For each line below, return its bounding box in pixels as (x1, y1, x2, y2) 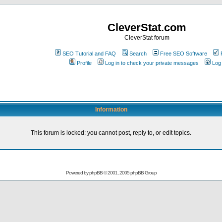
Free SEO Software (160, 51, 207, 56)
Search (129, 51, 147, 56)
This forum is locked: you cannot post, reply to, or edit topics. (31, 129, 191, 136)
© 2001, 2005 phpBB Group (102, 170, 157, 175)
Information (95, 106, 127, 113)
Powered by (65, 170, 89, 175)
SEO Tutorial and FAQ (62, 51, 116, 56)
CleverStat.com (108, 21, 186, 34)
